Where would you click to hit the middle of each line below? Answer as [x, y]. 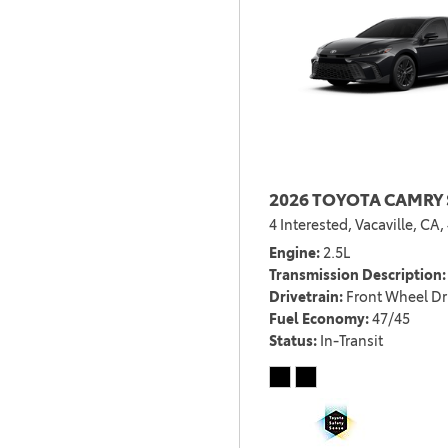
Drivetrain [304, 297]
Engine [292, 253]
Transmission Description [355, 275]
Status [291, 341]
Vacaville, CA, [399, 225]
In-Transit [351, 341]
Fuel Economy [317, 319]
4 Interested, [310, 225]
